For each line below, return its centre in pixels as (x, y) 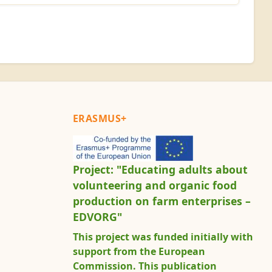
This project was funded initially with (163, 237)
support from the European (139, 252)
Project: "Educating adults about (160, 170)
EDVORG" (97, 217)
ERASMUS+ (100, 119)
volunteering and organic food (155, 185)
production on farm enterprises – (161, 201)
